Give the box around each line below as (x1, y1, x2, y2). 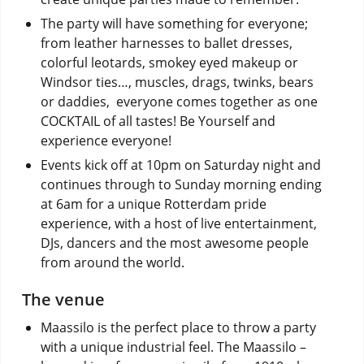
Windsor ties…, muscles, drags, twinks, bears (40, 73, 314, 92)
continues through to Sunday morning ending (40, 175, 322, 194)
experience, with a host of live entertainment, (40, 214, 317, 233)
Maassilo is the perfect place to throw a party (40, 318, 316, 337)
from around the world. (40, 253, 184, 272)
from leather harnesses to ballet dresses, (40, 34, 292, 53)
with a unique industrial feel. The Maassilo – (40, 338, 306, 357)
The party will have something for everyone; (40, 15, 308, 33)
